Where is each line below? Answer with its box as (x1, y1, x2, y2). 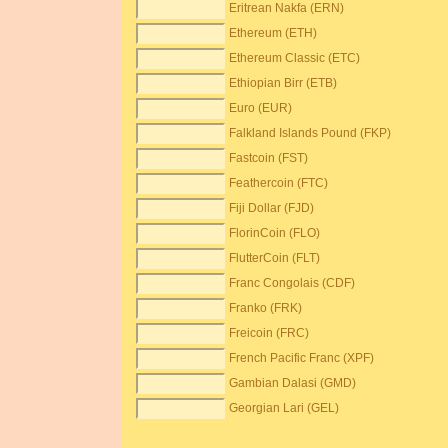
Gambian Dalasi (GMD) (229, 376, 357, 390)
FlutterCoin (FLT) (229, 251, 321, 265)
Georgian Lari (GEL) (229, 401, 340, 415)
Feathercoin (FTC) (229, 176, 329, 190)
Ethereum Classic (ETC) (229, 51, 361, 65)
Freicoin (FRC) (229, 326, 310, 340)
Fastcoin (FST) (229, 151, 309, 165)
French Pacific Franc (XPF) (229, 351, 375, 365)
